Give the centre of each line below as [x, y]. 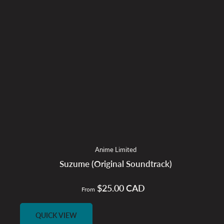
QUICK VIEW [56, 215]
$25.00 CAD [120, 188]
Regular [125, 188]
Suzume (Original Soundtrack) [116, 164]
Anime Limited [116, 149]
